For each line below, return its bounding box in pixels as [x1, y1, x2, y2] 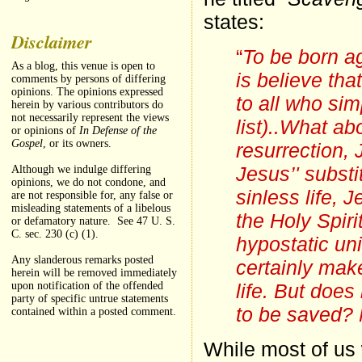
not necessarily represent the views [11, 112, 170, 124]
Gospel [11, 137, 44, 150]
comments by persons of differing [11, 73, 166, 86]
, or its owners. [43, 137, 112, 150]
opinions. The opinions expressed [11, 86, 164, 99]
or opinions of [11, 124, 80, 137]
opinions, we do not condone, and [11, 176, 166, 189]
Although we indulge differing [11, 163, 152, 176]
